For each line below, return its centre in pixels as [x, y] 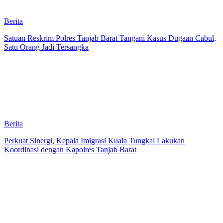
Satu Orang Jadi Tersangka [46, 47]
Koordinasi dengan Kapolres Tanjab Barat [70, 149]
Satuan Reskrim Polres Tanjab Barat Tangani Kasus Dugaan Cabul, [110, 38]
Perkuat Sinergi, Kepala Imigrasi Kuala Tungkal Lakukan [94, 140]
